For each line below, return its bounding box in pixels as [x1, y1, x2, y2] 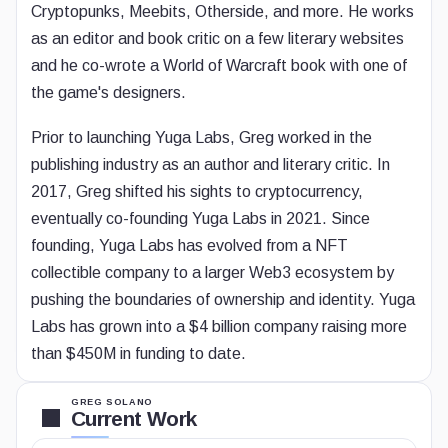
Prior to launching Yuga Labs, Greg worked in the [31, 129, 372, 146]
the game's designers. [31, 84, 186, 101]
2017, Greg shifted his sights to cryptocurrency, [31, 183, 363, 200]
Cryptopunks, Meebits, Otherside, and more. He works [31, 3, 414, 20]
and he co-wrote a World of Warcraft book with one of [31, 57, 407, 74]
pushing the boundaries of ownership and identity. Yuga [31, 291, 415, 308]
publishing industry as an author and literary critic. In [31, 156, 390, 173]
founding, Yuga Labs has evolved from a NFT [31, 237, 348, 254]
